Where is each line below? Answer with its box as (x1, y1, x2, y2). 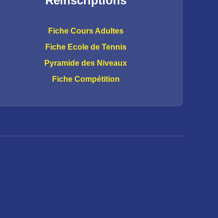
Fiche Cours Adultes (48, 27, 124, 35)
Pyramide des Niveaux (44, 59, 127, 67)
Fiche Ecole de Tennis (45, 43, 127, 51)
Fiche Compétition (52, 75, 120, 83)
